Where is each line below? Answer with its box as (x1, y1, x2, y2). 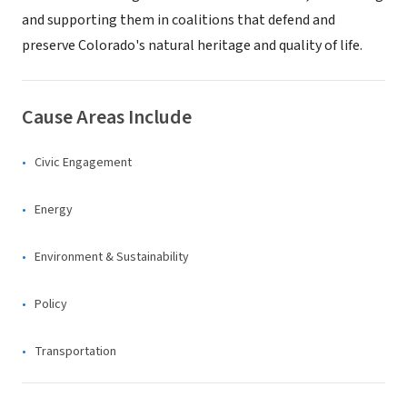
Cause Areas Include (22, 103, 192, 132)
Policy (35, 295, 67, 313)
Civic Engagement (35, 154, 132, 172)
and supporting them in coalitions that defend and (22, 10, 335, 30)
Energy (35, 201, 73, 219)
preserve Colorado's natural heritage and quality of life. (22, 35, 362, 55)
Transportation (35, 342, 116, 361)
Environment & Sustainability (35, 248, 189, 266)
